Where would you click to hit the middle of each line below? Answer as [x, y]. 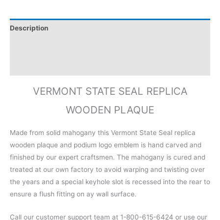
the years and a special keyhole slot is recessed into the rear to [110, 181]
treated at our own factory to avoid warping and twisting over [107, 169]
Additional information [47, 47]
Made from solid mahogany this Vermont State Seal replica [103, 132]
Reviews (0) [30, 66]
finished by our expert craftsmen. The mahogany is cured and [108, 157]
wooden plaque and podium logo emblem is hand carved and [106, 145]
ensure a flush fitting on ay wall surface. [73, 194]
